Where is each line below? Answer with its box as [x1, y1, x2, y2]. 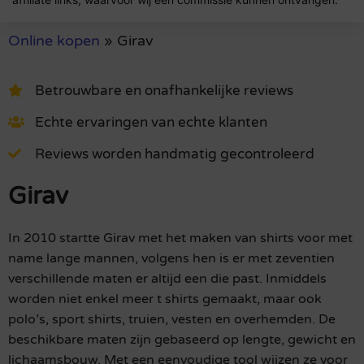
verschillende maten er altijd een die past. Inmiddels [8, 270, 327, 287]
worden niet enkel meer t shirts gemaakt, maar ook [8, 290, 322, 307]
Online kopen [8, 32, 100, 50]
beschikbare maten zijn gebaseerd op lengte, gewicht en [8, 331, 356, 348]
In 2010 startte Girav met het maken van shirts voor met [8, 229, 353, 246]
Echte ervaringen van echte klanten [35, 113, 267, 131]
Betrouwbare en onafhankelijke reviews [35, 81, 293, 99]
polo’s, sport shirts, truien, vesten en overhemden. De [8, 310, 336, 327]
